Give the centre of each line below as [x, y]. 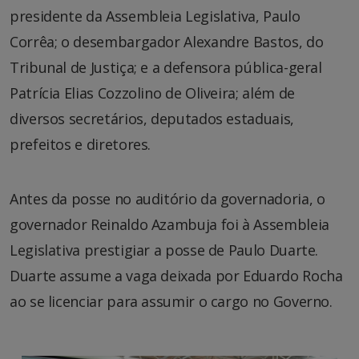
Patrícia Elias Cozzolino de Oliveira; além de [152, 93]
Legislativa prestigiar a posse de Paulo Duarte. [164, 250]
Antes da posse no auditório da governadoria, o [167, 199]
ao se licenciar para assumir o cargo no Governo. [171, 302]
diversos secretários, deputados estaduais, [152, 119]
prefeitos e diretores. [81, 145]
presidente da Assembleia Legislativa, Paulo [155, 16]
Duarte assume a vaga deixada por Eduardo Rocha [176, 276]
